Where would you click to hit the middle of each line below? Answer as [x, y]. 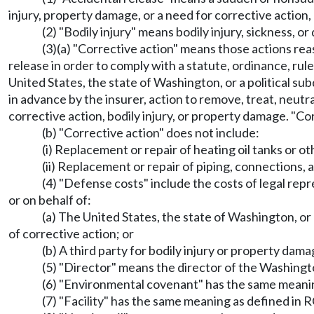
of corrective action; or [71, 233]
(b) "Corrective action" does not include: [151, 132]
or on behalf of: [50, 200]
